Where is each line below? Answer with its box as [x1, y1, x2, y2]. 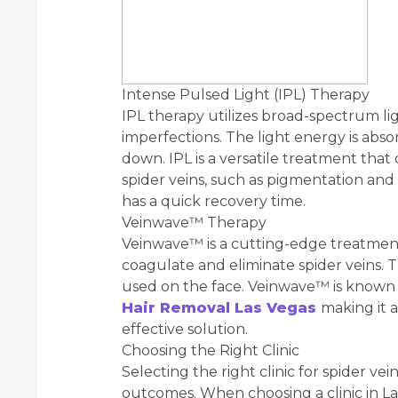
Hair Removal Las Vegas [122, 299, 321, 317]
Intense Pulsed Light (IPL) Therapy [122, 86, 370, 104]
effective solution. [122, 321, 248, 338]
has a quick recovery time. [122, 193, 306, 211]
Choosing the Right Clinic [122, 342, 299, 360]
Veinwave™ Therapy [122, 214, 267, 232]
